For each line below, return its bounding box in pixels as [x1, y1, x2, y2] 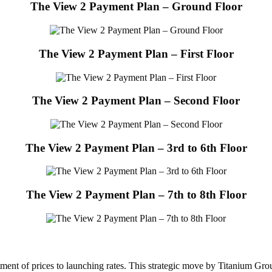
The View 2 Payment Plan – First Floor [38, 47, 234, 60]
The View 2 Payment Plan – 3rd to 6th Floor [25, 141, 247, 154]
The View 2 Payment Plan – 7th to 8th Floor [25, 188, 246, 202]
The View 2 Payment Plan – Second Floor [32, 94, 240, 107]
